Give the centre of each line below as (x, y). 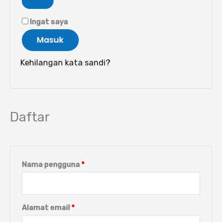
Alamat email (47, 207)
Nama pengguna (52, 165)
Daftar (30, 117)
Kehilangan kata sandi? (65, 63)
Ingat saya (49, 22)
